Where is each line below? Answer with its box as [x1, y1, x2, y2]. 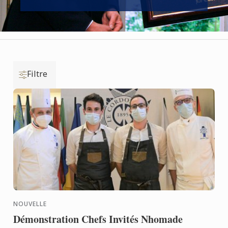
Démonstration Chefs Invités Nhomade [13, 212, 183, 226]
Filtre [27, 68, 48, 79]
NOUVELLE [13, 199, 47, 208]
